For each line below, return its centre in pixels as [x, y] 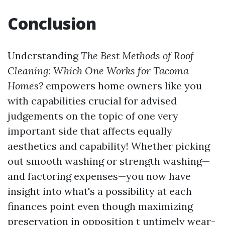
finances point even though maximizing [100, 206]
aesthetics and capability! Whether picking [109, 146]
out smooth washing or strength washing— [109, 161]
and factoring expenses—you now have [99, 176]
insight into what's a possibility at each [100, 191]
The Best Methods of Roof [137, 55]
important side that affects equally [90, 131]
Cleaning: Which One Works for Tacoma [98, 70]
